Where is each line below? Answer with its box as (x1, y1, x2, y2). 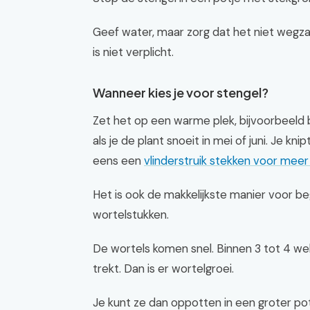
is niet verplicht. (93, 44, 174, 60)
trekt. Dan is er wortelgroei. (93, 261, 234, 276)
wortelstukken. (93, 207, 169, 222)
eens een (93, 153, 144, 168)
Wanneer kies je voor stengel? (93, 84, 268, 100)
